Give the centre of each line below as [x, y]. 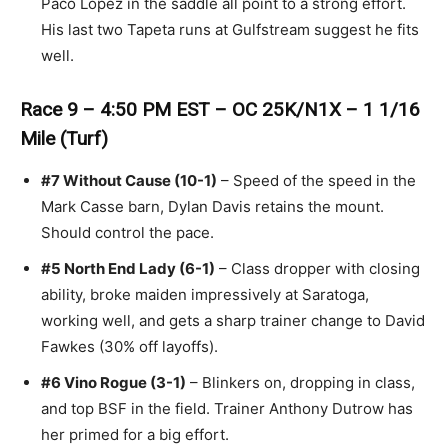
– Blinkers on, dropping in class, [300, 382]
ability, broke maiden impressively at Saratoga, [205, 294]
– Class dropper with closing [317, 268]
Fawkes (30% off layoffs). [129, 346]
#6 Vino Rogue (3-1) [113, 382]
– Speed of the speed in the [316, 180]
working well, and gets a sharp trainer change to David [233, 320]
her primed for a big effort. [135, 434]
